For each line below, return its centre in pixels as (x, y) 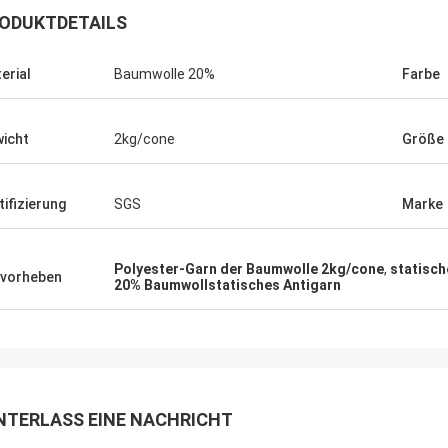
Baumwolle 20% (164, 74)
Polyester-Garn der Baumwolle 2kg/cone (249, 269)
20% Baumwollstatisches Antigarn (227, 285)
